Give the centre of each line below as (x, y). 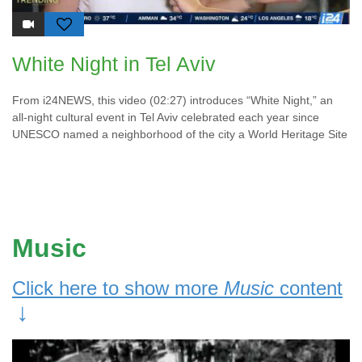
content (308, 288)
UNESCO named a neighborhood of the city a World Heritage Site (180, 135)
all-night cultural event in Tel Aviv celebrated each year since (166, 118)
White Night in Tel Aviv (114, 64)
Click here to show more (118, 288)
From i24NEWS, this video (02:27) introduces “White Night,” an (173, 101)
